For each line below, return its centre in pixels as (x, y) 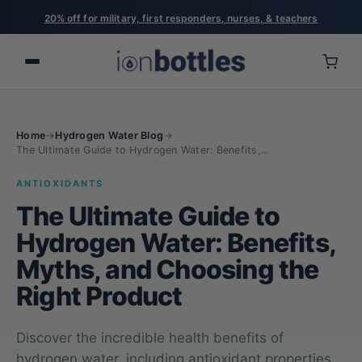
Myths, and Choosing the (168, 270)
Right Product (99, 297)
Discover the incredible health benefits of (150, 338)
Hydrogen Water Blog (109, 136)
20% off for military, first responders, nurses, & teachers (181, 18)
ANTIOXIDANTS (60, 184)
